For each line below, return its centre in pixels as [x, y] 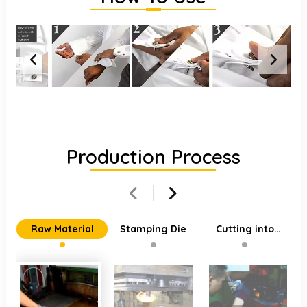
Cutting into [245, 229]
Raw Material [62, 229]
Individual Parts [245, 244]
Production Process [153, 157]
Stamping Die [153, 229]
